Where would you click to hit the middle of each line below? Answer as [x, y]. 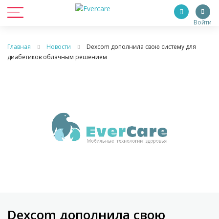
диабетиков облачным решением [57, 57]
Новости [59, 47]
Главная [19, 47]
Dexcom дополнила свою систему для [141, 47]
